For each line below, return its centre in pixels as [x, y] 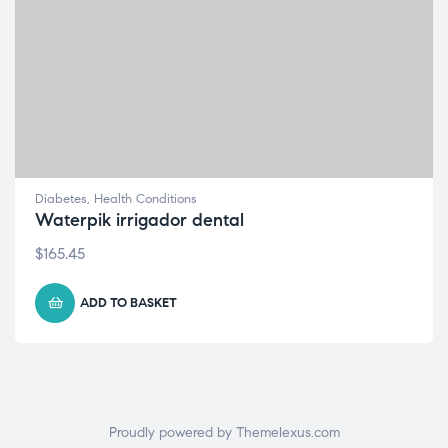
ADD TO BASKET [128, 303]
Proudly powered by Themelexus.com [224, 433]
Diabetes [61, 199]
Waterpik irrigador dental [139, 220]
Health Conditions [145, 199]
